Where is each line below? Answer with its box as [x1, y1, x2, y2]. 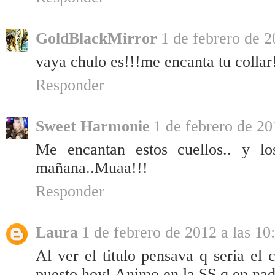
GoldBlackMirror [36, 29, 157, 48]
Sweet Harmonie [36, 117, 150, 136]
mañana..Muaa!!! [36, 159, 148, 177]
